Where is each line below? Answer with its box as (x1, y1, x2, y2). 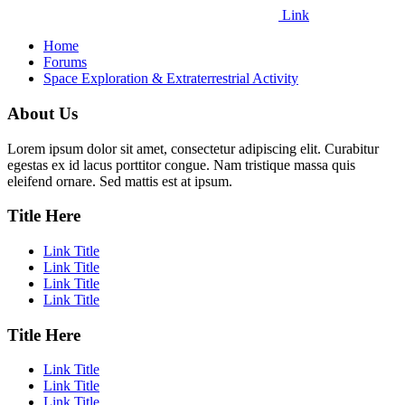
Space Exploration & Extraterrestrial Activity (43, 71, 298, 87)
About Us (7, 103, 78, 123)
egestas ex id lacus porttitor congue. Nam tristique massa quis (7, 156, 355, 173)
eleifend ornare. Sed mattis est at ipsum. (7, 173, 232, 189)
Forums (43, 54, 87, 71)
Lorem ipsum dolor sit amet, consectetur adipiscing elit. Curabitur (7, 140, 379, 156)
